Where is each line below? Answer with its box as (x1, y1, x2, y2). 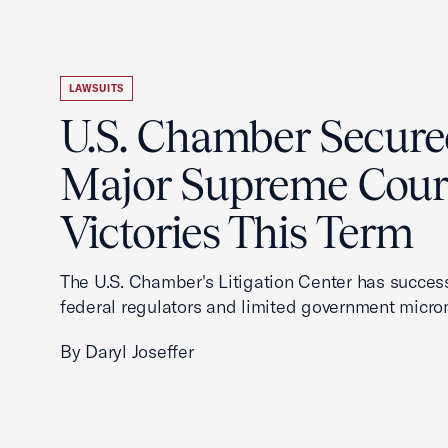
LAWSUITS (69, 82, 124, 95)
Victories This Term (60, 207, 413, 258)
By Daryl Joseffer (60, 340, 194, 363)
